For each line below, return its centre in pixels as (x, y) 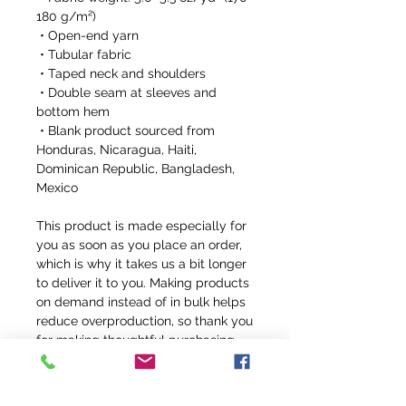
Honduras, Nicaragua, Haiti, (116, 150)
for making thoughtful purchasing (135, 340)
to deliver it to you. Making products (143, 283)
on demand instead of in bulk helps (141, 302)
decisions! (66, 359)
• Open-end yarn (89, 36)
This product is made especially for (141, 226)
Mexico (57, 188)
